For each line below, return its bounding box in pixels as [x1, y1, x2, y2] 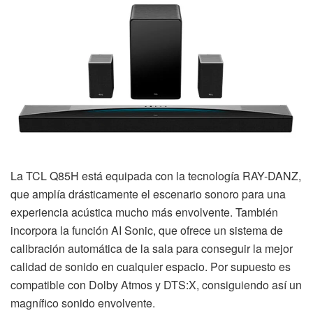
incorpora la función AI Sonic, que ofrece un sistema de [10, 222, 283, 239]
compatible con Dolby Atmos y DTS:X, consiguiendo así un [10, 277, 302, 293]
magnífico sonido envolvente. [10, 295, 155, 312]
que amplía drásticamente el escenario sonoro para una [10, 186, 286, 203]
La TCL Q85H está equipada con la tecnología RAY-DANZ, [10, 168, 301, 184]
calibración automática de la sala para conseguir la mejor [10, 240, 293, 257]
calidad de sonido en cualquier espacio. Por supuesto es [10, 259, 291, 275]
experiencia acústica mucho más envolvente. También [10, 204, 278, 221]
